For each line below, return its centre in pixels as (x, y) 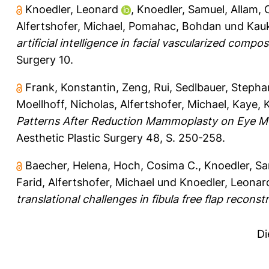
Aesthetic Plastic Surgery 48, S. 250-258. (121, 138)
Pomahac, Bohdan (175, 26)
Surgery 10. (45, 59)
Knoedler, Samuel (181, 9)
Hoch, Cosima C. (156, 165)
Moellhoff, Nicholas (65, 104)
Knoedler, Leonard (72, 9)
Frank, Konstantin (71, 87)
